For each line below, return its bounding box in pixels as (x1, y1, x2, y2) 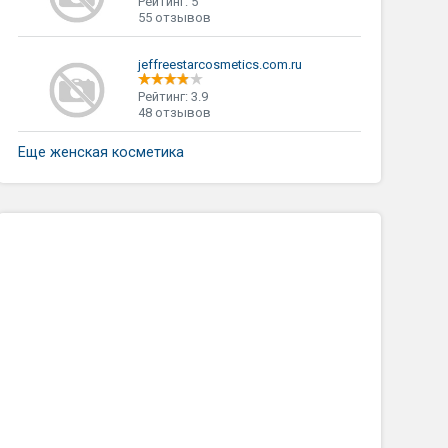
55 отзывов (137, 10, 211, 25)
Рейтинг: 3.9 (137, 89, 208, 104)
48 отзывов (137, 105, 211, 120)
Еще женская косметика (17, 144, 184, 161)
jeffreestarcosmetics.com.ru (137, 57, 302, 72)
